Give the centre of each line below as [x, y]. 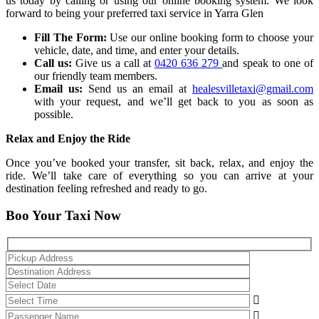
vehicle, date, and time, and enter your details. [137, 50]
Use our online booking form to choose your [210, 37]
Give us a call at [114, 63]
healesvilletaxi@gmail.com [253, 88]
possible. [54, 114]
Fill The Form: [70, 37]
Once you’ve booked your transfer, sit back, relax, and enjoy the [159, 162]
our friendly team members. [96, 75]
